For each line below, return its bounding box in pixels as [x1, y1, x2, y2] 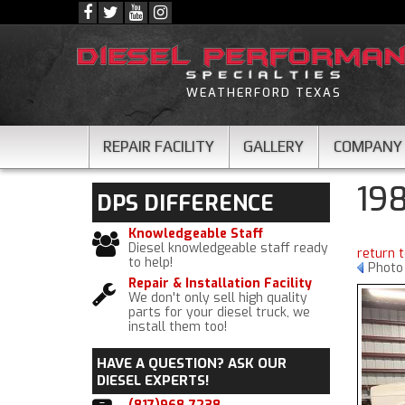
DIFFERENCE [138, 189, 274, 218]
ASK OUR [224, 354, 287, 372]
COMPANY [334, 137, 402, 155]
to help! [128, 254, 173, 271]
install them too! [128, 318, 227, 335]
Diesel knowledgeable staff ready [128, 240, 328, 257]
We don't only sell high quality [128, 289, 307, 306]
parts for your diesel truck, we [128, 304, 310, 321]
